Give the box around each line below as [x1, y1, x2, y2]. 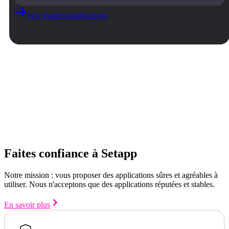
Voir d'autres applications [27, 10, 107, 19]
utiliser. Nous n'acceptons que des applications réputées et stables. [4, 179, 215, 189]
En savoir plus [4, 200, 50, 209]
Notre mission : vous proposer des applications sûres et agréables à [4, 170, 218, 179]
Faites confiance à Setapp [4, 146, 137, 160]
